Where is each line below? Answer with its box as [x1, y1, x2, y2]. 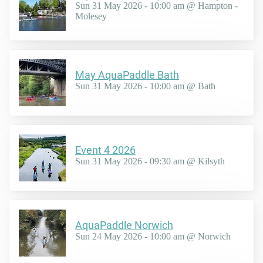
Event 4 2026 [75, 144, 136, 157]
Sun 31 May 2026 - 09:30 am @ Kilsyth [75, 156, 225, 167]
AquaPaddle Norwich [75, 219, 173, 232]
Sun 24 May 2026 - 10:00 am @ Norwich [75, 231, 231, 242]
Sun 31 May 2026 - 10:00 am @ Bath [75, 81, 215, 92]
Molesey [75, 11, 107, 22]
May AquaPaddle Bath [75, 69, 179, 82]
